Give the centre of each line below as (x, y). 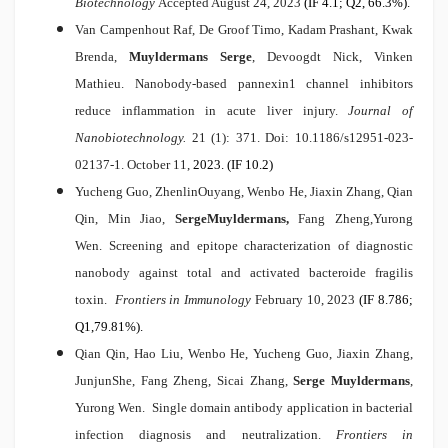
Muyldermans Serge (190, 57)
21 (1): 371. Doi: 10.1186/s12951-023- (302, 138)
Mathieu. (105, 84)
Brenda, (102, 57)
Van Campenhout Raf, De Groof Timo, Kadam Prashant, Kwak (244, 30)
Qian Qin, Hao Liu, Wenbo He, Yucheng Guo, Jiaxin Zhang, (244, 354)
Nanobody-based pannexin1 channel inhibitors (273, 84)
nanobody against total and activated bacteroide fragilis (244, 273)
